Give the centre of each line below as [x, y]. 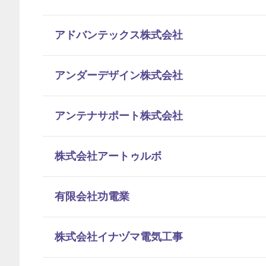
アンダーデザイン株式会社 [119, 75]
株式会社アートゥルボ [108, 156]
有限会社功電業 [92, 197]
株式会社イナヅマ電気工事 [119, 237]
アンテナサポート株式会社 [119, 116]
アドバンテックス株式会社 [119, 35]
